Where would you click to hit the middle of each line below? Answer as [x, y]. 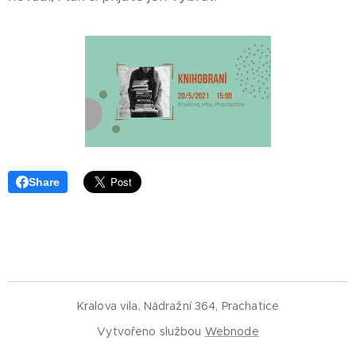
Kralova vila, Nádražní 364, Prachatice [178, 306]
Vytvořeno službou [151, 331]
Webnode [232, 331]
